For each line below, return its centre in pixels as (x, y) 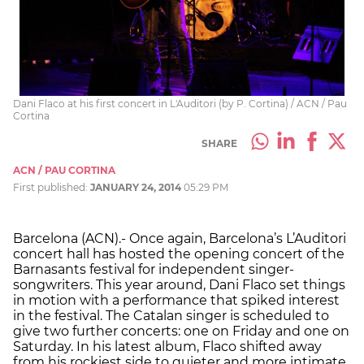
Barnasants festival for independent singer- (154, 270)
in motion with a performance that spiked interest (176, 301)
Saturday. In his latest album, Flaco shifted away (167, 347)
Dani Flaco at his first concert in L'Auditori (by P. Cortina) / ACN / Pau (180, 104)
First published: (52, 188)
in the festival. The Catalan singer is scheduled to (171, 316)
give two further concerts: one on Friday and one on (181, 331)
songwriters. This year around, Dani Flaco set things (179, 285)
